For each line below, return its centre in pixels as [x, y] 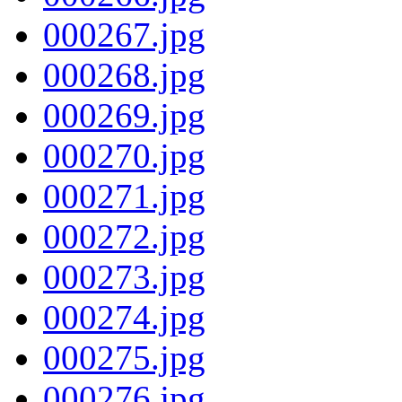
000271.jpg [124, 196]
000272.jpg [124, 236]
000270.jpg [124, 155]
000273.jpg [124, 276]
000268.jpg [124, 74]
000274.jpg [124, 317]
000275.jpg [124, 357]
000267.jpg [124, 34]
